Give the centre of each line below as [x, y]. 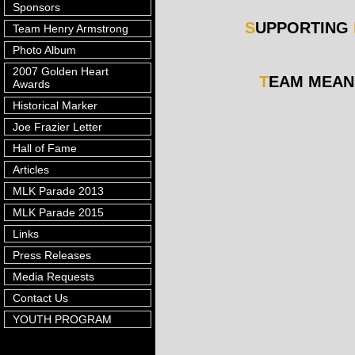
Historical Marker [55, 105]
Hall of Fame [45, 148]
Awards [31, 84]
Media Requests [53, 277]
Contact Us [40, 298]
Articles [31, 170]
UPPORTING [304, 28]
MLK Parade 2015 [58, 212]
